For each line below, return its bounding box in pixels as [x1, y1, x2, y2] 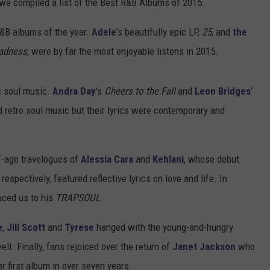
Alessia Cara [81, 152, 133, 165]
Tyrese [64, 221, 94, 233]
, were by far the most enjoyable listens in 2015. [27, 45, 218, 57]
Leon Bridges [195, 84, 251, 97]
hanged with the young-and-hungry [94, 221, 233, 233]
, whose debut [184, 152, 239, 165]
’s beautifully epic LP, [116, 25, 202, 38]
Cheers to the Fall [104, 84, 175, 97]
